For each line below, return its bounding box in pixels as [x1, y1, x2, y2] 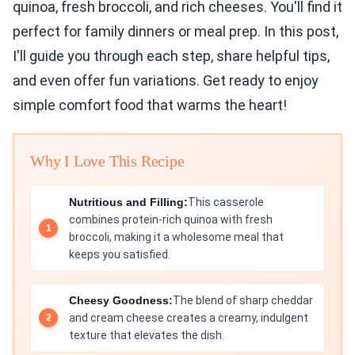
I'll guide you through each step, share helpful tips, [13, 48, 330, 64]
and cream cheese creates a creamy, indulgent [69, 311, 308, 324]
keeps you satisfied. [69, 248, 170, 261]
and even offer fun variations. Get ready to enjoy [13, 72, 319, 89]
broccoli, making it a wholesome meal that [69, 231, 284, 243]
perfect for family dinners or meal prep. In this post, [13, 23, 338, 40]
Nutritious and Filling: [69, 196, 188, 208]
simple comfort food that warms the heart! [13, 97, 287, 113]
